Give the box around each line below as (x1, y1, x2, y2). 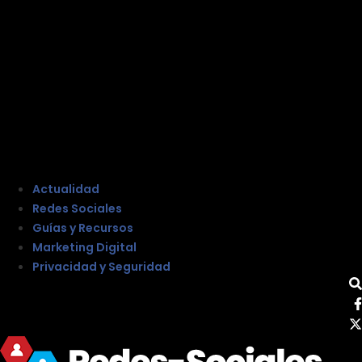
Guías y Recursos (32, 219, 133, 236)
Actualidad (32, 180, 99, 197)
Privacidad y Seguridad (32, 258, 170, 275)
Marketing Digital (32, 238, 137, 255)
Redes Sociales (32, 200, 122, 217)
